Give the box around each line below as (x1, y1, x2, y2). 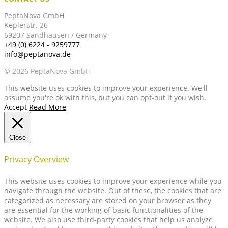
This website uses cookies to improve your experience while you (4, 176, 222, 186)
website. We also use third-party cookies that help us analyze (4, 214, 213, 224)
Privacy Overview (4, 154, 69, 165)
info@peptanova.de (4, 49, 71, 60)
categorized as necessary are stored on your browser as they (4, 195, 211, 205)
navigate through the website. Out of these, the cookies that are (4, 185, 221, 195)
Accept (4, 102, 27, 112)
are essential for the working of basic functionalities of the (4, 205, 203, 215)
